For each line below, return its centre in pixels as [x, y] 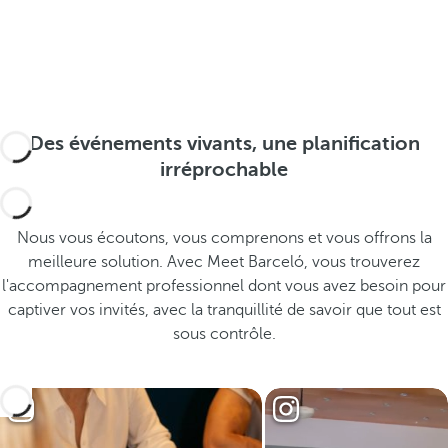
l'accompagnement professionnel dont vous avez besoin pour [224, 286]
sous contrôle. [224, 334]
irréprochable [224, 169]
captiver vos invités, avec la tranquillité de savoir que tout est [224, 310]
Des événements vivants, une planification [224, 143]
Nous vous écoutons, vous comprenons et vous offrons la [224, 238]
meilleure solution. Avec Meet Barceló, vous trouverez [224, 262]
